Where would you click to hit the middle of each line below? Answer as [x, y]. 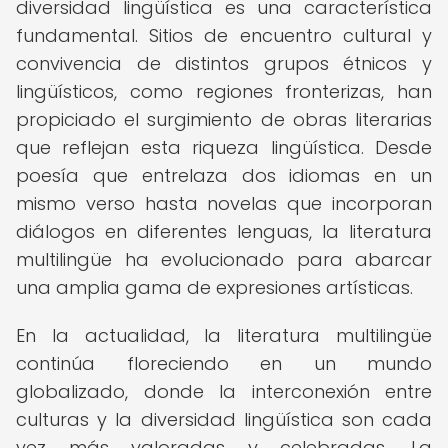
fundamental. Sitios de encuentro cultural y [224, 35]
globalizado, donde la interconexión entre [224, 391]
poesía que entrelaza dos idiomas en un [224, 175]
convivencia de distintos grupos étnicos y [224, 63]
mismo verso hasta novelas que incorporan [224, 203]
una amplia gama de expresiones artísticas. [214, 287]
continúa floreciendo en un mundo [224, 363]
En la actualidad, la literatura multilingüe [224, 335]
